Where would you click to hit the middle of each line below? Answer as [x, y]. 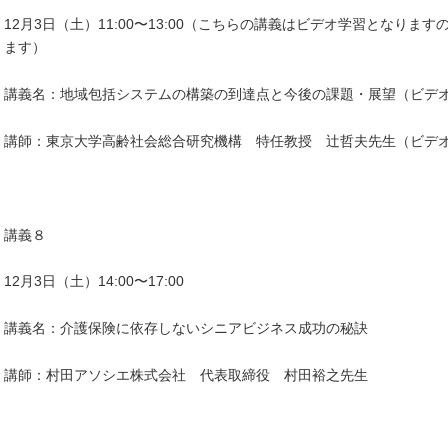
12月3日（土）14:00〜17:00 [94, 281]
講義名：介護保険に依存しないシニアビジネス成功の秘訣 [186, 328]
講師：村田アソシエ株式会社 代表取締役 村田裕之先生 [186, 375]
